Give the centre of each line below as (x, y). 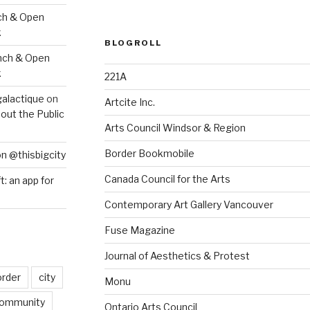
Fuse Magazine (139, 230)
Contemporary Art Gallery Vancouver (189, 205)
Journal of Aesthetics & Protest (177, 256)
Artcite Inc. (129, 102)
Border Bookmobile (149, 154)
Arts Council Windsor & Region (175, 128)
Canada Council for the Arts (167, 179)
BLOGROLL (133, 43)
